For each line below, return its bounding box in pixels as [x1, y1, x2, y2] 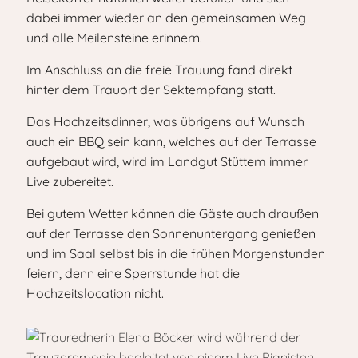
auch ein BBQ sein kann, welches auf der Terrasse [26, 133, 316, 149]
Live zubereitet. [26, 173, 117, 189]
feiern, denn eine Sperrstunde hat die [26, 265, 240, 281]
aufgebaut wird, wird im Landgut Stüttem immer [26, 153, 308, 169]
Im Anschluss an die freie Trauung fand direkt [26, 62, 292, 78]
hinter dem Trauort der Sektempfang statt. [26, 82, 279, 97]
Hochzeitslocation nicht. [26, 285, 167, 301]
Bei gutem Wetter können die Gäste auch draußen [26, 205, 319, 221]
